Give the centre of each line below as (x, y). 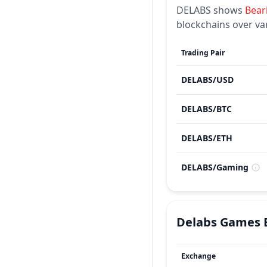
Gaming (232, 167)
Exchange (198, 256)
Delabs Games (218, 222)
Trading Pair (203, 53)
